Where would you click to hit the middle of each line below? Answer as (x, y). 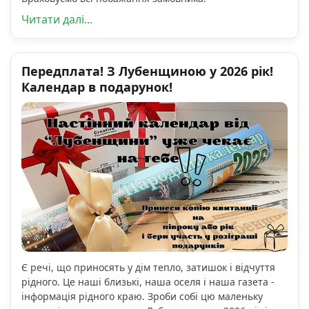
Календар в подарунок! (97, 87)
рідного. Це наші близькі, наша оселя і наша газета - (148, 282)
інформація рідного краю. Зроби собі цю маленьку (142, 297)
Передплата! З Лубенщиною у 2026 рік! (147, 71)
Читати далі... (57, 19)
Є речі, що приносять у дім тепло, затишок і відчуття (148, 268)
